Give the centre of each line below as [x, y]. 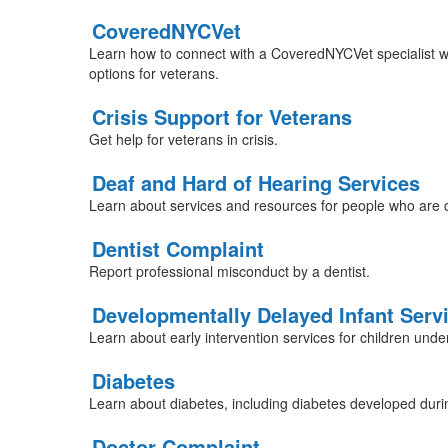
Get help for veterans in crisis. [183, 139]
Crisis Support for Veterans [221, 116]
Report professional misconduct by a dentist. [229, 271]
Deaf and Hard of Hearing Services [255, 182]
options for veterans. [153, 73]
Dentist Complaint [177, 248]
